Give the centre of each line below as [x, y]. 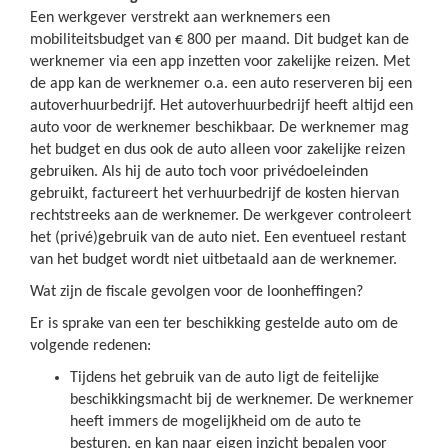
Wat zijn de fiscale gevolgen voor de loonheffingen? [196, 292]
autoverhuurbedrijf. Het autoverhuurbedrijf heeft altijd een [221, 106]
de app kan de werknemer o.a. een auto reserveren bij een [221, 84]
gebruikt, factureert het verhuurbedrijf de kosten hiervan [214, 194]
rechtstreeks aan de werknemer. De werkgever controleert [220, 216]
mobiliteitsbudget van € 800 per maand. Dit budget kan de [219, 40]
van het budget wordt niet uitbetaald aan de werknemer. [213, 260]
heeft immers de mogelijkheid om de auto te [215, 422]
